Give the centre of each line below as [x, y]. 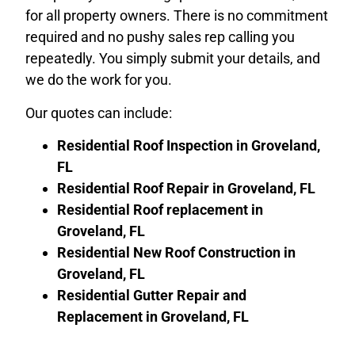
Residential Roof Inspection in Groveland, [189, 145]
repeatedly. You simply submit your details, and [173, 59]
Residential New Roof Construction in [176, 252]
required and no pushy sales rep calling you [160, 37]
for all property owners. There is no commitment [177, 16]
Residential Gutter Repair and [152, 295]
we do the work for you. [99, 80]
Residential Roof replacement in [160, 209]
